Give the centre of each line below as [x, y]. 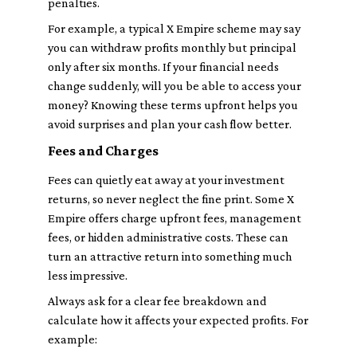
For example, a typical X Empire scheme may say [174, 28]
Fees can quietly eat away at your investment [166, 180]
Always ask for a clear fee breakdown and [157, 301]
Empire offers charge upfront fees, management [175, 218]
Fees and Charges [103, 151]
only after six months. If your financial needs [163, 67]
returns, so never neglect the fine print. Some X [171, 199]
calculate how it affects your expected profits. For [178, 320]
